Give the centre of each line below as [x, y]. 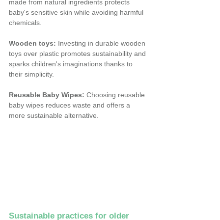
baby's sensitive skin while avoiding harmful [77, 13]
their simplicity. [31, 74]
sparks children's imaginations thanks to [72, 64]
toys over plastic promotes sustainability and [78, 54]
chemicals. [25, 23]
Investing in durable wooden [102, 43]
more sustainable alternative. [54, 116]
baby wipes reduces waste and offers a [70, 105]
